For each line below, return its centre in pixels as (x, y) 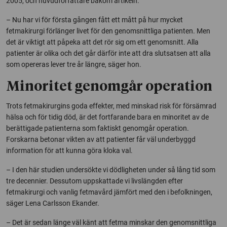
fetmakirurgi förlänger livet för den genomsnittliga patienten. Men (108, 31)
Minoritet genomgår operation (109, 87)
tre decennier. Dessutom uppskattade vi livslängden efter (94, 181)
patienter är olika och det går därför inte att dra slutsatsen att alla (108, 53)
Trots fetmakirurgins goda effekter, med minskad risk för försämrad (111, 106)
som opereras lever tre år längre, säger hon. (74, 64)
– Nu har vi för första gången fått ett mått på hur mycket (94, 20)
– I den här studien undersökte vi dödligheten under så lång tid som (111, 169)
